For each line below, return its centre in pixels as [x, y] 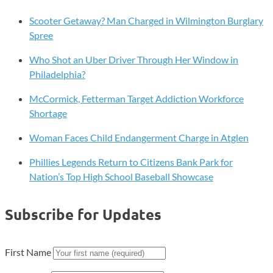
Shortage [48, 113]
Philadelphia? [57, 74]
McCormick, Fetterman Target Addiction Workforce [136, 99]
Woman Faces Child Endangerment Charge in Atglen [139, 138]
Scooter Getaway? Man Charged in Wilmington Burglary [146, 21]
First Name [29, 252]
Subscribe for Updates [83, 214]
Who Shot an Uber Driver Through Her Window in [134, 60]
